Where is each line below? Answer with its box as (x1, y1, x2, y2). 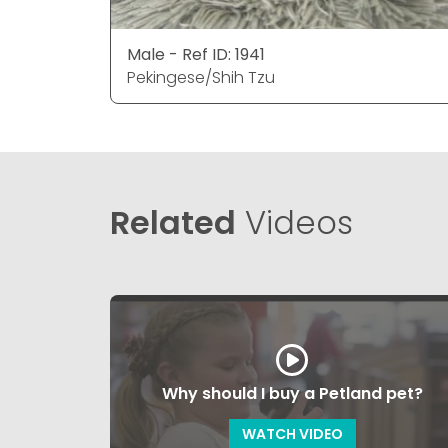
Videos (236, 200, 353, 246)
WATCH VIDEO (241, 424, 343, 445)
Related (110, 200, 236, 246)
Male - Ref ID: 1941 (127, 43, 265, 67)
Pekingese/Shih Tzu (127, 66, 275, 90)
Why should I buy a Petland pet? (161, 382, 423, 406)
